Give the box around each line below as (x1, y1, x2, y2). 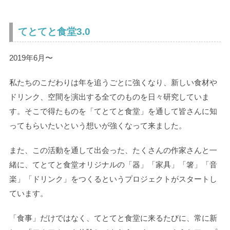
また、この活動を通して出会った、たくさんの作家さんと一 (9, 146, 217, 155)
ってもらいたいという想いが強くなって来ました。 (9, 121, 186, 130)
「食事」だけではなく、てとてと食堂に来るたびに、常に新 (9, 214, 217, 223)
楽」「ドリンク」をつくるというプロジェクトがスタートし (9, 175, 217, 184)
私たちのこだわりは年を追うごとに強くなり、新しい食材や (9, 78, 217, 87)
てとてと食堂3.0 (17, 26, 90, 37)
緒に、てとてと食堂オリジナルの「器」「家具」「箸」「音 (9, 160, 217, 169)
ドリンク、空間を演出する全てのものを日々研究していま (9, 92, 209, 102)
